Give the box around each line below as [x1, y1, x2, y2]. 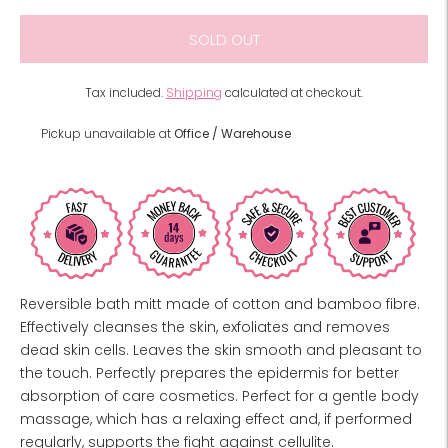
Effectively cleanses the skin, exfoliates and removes [20, 317, 390, 338]
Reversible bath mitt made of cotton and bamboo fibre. [20, 294, 420, 315]
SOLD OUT [188, 28, 260, 50]
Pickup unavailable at [41, 125, 174, 142]
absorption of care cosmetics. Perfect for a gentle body [20, 386, 419, 407]
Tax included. [85, 84, 166, 101]
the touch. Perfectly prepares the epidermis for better [20, 363, 399, 384]
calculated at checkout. [222, 84, 363, 101]
